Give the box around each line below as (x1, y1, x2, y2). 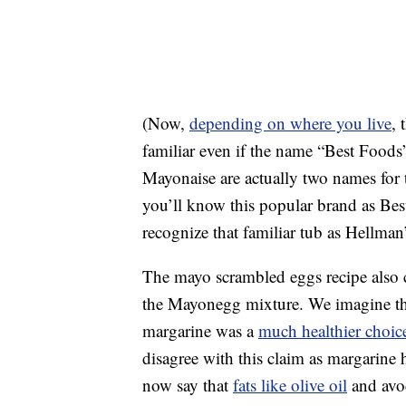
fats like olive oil (233, 373, 347, 397)
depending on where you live (189, 111, 391, 135)
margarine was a (142, 319, 258, 343)
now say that (142, 373, 233, 397)
